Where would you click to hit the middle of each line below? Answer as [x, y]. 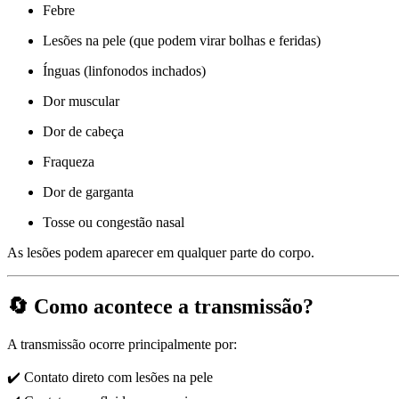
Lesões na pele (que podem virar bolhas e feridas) [182, 40]
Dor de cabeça [83, 131]
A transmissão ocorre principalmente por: [122, 344]
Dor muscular [81, 101]
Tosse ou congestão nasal [114, 222]
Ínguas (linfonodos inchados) [124, 70]
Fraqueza [69, 161]
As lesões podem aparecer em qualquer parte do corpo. [161, 252]
